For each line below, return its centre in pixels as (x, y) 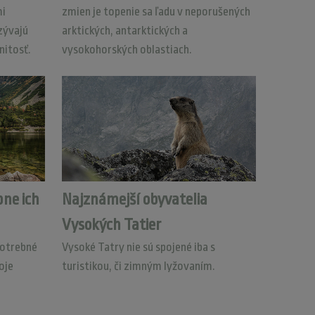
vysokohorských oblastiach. (127, 50)
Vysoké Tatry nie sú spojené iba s (138, 247)
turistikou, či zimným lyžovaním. (138, 266)
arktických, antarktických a (124, 31)
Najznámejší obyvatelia (134, 200)
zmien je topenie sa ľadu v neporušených (156, 12)
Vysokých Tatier (111, 225)
